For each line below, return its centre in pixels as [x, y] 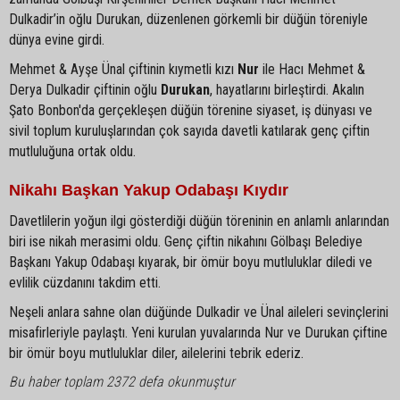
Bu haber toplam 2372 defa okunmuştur [122, 381]
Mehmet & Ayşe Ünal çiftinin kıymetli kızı [123, 69]
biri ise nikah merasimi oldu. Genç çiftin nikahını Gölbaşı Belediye [186, 241]
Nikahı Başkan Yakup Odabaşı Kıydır [149, 190]
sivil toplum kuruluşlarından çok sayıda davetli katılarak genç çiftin [189, 130]
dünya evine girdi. [57, 39]
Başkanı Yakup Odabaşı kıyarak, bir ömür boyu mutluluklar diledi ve [191, 262]
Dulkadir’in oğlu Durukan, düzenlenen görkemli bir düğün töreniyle [188, 19]
